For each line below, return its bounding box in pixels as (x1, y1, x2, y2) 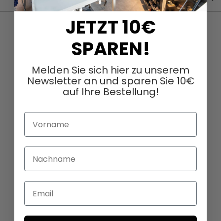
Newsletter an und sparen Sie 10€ (27, 74, 194, 88)
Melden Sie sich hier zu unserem (32, 63, 189, 77)
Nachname (24, 147, 71, 158)
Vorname (24, 112, 63, 124)
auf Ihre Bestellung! (62, 85, 159, 99)
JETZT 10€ (65, 14, 156, 40)
